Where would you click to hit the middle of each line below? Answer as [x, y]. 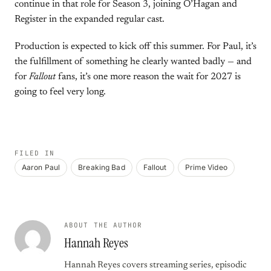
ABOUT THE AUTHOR [103, 225]
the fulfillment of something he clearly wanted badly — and [133, 62]
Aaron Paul [41, 167]
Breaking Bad [102, 167]
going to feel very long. [60, 92]
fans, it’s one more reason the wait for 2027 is [148, 77]
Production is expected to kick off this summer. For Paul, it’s [135, 47]
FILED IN [35, 153]
